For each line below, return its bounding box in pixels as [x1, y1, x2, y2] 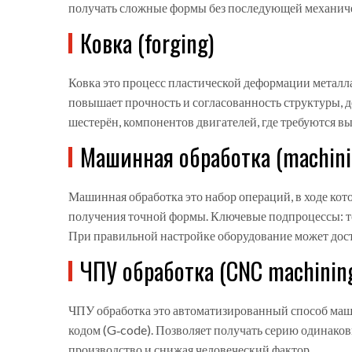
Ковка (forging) [80, 25, 214, 61]
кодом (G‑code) [68, 322, 151, 338]
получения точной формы [68, 208, 206, 224]
